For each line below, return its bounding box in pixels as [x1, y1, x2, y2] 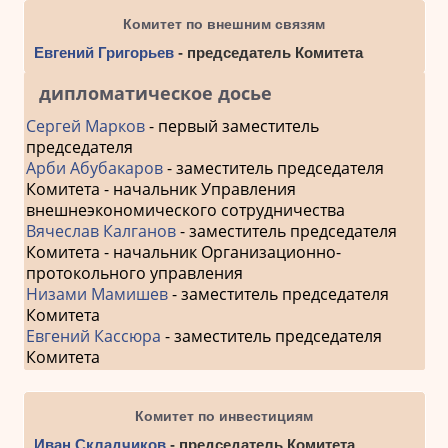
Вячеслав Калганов [25, 219, 176, 242]
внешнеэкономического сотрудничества [25, 198, 345, 221]
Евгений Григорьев [33, 43, 174, 61]
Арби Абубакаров [25, 156, 163, 179]
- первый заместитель [144, 114, 319, 137]
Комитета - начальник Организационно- [25, 240, 341, 263]
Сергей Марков [25, 114, 145, 137]
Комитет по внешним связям [123, 15, 325, 32]
